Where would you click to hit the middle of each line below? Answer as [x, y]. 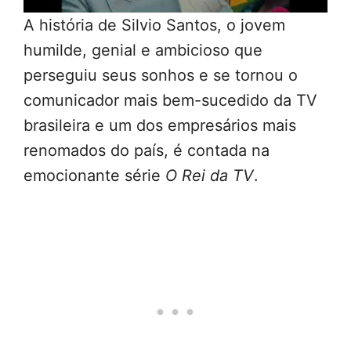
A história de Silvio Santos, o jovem [154, 25]
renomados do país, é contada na [147, 151]
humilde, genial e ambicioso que [143, 51]
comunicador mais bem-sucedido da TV [170, 101]
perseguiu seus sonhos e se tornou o [161, 76]
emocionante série [94, 176]
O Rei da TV [210, 176]
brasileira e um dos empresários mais [160, 126]
